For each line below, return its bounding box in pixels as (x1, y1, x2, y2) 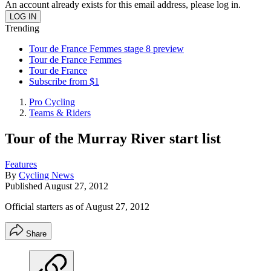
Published (5, 180, 44, 191)
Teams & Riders (29, 108, 91, 118)
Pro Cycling (29, 97, 75, 107)
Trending (5, 23, 39, 33)
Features (5, 158, 37, 169)
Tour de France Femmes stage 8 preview (29, 44, 184, 54)
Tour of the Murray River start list (5, 130, 221, 146)
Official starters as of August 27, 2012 (5, 201, 149, 212)
